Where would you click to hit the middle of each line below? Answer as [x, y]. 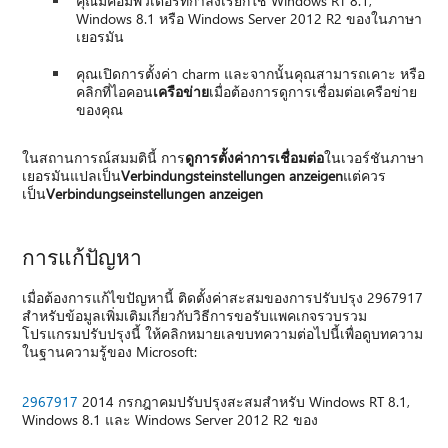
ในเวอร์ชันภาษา [374, 157]
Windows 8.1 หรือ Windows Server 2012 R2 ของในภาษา [249, 18]
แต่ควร [365, 175]
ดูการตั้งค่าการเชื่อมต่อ [255, 157]
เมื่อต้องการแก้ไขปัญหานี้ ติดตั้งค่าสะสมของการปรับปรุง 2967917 [223, 297]
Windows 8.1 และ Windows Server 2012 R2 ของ [170, 419]
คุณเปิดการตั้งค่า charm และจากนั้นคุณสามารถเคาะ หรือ [251, 73]
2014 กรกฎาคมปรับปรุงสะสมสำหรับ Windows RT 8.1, [244, 401]
